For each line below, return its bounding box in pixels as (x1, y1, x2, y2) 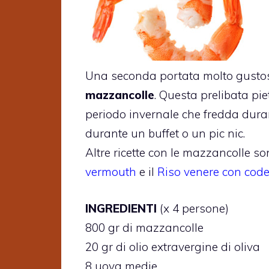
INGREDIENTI (85, 201, 157, 216)
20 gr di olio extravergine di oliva (85, 239, 260, 254)
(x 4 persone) (157, 201, 229, 216)
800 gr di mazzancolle (85, 220, 204, 235)
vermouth (85, 165, 139, 180)
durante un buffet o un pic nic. (85, 126, 245, 141)
